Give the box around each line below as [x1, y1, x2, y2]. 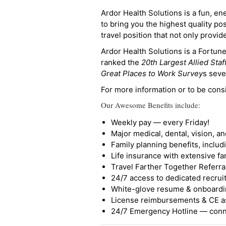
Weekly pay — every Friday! [111, 118, 209, 127]
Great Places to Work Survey [101, 69, 203, 78]
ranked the [101, 58, 141, 67]
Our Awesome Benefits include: [101, 100, 200, 110]
